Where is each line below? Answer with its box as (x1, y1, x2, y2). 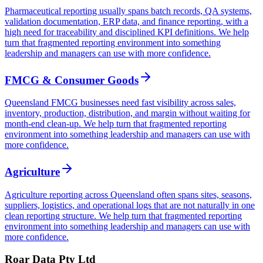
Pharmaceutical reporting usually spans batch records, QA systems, (5, 5, 252, 16)
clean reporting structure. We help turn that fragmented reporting (5, 210, 242, 221)
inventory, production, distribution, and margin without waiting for (5, 108, 250, 119)
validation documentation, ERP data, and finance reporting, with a (5, 16, 248, 26)
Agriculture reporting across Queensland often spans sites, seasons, (5, 189, 252, 200)
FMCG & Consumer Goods (5, 73, 139, 86)
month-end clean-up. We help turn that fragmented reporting (5, 119, 227, 129)
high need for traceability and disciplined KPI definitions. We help (5, 26, 249, 37)
